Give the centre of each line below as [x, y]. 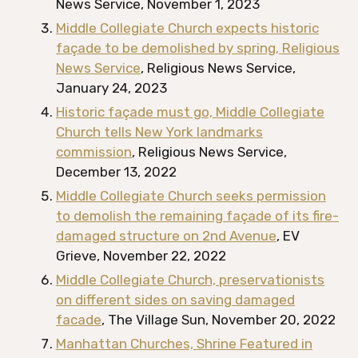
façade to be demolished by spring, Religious [198, 48]
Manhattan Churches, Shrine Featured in [184, 344]
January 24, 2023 [111, 88]
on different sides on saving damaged [175, 300]
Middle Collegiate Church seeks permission [191, 196]
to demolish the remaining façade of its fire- [197, 216]
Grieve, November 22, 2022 [141, 256]
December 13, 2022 [116, 172]
